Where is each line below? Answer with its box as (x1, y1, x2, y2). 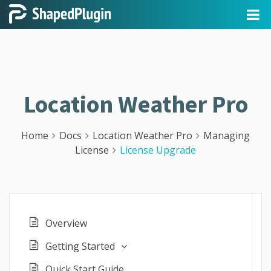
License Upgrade (120, 143, 196, 157)
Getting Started (45, 240, 115, 253)
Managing (203, 129, 250, 142)
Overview (45, 217, 87, 230)
